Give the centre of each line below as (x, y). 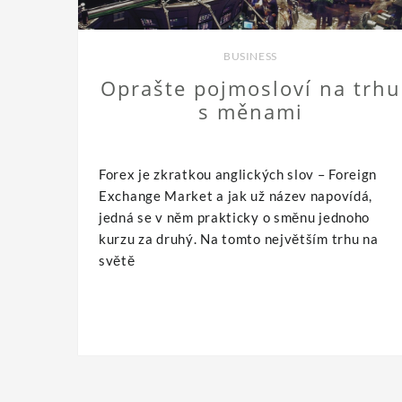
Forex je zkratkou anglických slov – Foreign (238, 174)
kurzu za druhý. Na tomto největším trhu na (239, 238)
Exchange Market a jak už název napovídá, (236, 195)
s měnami (250, 111)
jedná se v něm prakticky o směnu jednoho (235, 217)
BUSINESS (250, 56)
